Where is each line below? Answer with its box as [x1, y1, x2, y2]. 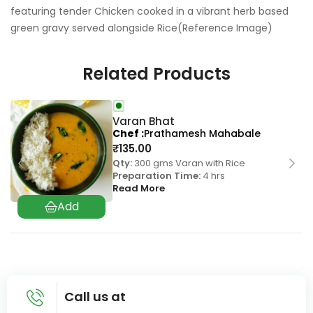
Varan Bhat [112, 114, 175, 129]
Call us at [64, 288, 126, 306]
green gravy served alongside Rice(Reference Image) [10, 21, 272, 35]
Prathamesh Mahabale [144, 126, 261, 140]
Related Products [82, 62, 231, 85]
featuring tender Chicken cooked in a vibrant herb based [10, 4, 289, 18]
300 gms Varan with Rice [132, 156, 246, 170]
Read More [112, 182, 166, 195]
